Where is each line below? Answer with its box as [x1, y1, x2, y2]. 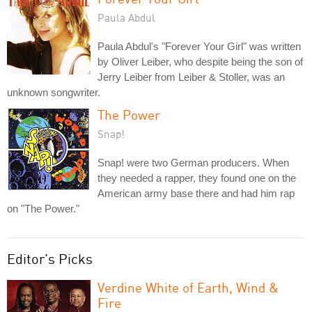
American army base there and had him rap [97, 187, 295, 199]
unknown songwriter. [7, 86, 100, 98]
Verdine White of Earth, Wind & [97, 279, 279, 295]
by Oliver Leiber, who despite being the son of [97, 55, 303, 68]
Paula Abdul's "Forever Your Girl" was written [97, 40, 301, 52]
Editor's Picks [7, 249, 93, 267]
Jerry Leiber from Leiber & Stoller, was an [97, 70, 285, 83]
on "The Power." [7, 202, 79, 214]
